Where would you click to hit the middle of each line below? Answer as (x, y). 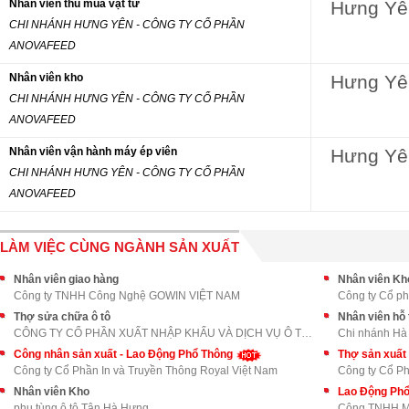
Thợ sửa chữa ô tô (62, 317)
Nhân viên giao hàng (66, 279)
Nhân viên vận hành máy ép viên (93, 152)
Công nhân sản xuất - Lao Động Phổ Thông (125, 354)
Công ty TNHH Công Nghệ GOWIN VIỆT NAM (127, 296)
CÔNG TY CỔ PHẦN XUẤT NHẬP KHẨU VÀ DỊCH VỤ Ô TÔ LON (307, 333)
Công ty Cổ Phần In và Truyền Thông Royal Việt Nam (146, 371)
